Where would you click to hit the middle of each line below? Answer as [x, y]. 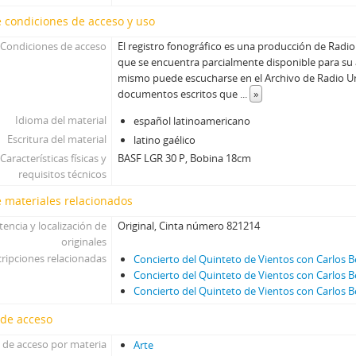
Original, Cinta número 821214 [189, 226]
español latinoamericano [192, 121]
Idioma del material [60, 120]
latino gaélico [165, 140]
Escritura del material [56, 139]
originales [83, 242]
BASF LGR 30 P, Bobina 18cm [185, 158]
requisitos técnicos [62, 174]
